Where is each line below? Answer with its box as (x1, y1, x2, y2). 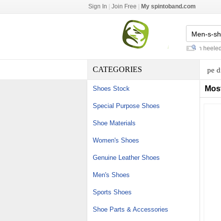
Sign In (88, 3, 107, 10)
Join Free (111, 3, 137, 10)
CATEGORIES (93, 65, 142, 74)
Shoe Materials (93, 119, 136, 127)
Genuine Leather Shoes (93, 154, 160, 161)
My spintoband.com (141, 3, 196, 10)
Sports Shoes (93, 188, 132, 196)
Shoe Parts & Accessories (93, 206, 168, 213)
